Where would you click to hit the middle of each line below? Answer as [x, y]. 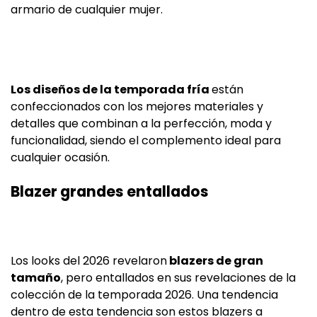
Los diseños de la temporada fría [111, 90]
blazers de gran [215, 261]
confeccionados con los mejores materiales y [137, 107]
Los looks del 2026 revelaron [89, 261]
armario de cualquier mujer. [87, 10]
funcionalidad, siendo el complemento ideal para [146, 141]
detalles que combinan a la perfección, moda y [141, 124]
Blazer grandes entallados [110, 192]
